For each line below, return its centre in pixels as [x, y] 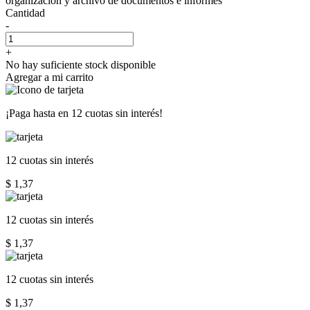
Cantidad [25, 12]
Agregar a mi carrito [49, 77]
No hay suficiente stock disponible [81, 64]
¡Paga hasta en [38, 113]
